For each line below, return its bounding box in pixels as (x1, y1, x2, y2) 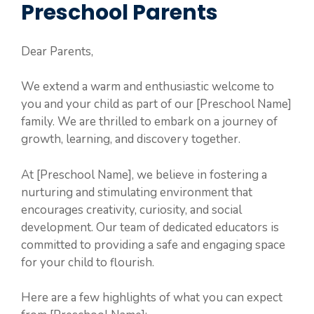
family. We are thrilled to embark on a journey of (21, 114, 278, 130)
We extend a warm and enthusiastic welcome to (21, 78, 274, 95)
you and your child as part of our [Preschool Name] (21, 96, 292, 112)
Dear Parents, (21, 43, 93, 60)
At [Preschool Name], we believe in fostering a (21, 166, 267, 183)
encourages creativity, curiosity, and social (21, 201, 242, 218)
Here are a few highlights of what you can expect (21, 289, 282, 306)
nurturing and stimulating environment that (21, 184, 252, 200)
